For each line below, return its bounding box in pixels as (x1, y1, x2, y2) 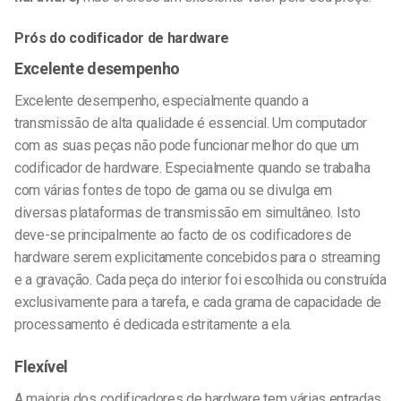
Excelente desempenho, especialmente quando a (14, 91, 309, 109)
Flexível (14, 356, 69, 376)
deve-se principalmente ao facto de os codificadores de (14, 226, 352, 243)
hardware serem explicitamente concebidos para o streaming (14, 248, 380, 266)
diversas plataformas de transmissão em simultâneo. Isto (14, 203, 361, 221)
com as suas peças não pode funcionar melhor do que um (14, 136, 360, 154)
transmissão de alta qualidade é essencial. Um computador (14, 114, 368, 132)
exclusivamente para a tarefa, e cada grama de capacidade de (14, 293, 382, 311)
